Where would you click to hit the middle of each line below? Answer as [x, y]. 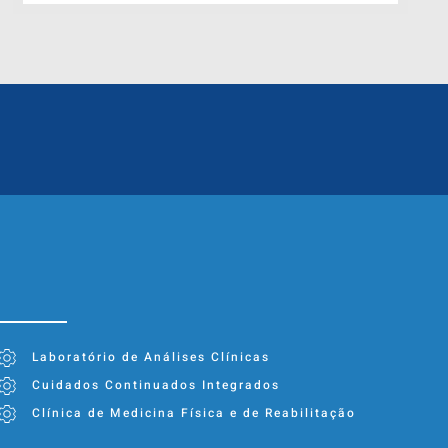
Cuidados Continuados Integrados [155, 385]
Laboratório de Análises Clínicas [150, 357]
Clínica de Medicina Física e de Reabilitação [193, 413]
